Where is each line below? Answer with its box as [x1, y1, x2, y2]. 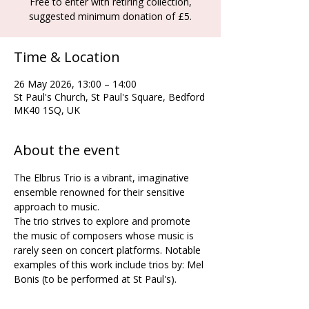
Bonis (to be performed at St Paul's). [14, 272, 177, 286]
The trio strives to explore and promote [14, 215, 193, 228]
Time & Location [14, 48, 120, 66]
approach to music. [14, 200, 102, 213]
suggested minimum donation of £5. [29, 10, 192, 23]
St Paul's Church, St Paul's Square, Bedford [14, 90, 205, 103]
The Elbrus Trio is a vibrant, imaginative [14, 171, 192, 184]
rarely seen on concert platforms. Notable [14, 243, 203, 257]
